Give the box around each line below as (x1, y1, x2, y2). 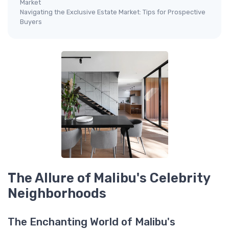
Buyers (20, 17, 42, 26)
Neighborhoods (8, 185, 106, 201)
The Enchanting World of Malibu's (8, 215, 175, 228)
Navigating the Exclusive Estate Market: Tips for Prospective (20, 8, 205, 16)
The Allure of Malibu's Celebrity (8, 170, 210, 186)
